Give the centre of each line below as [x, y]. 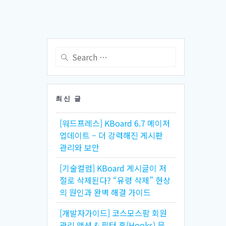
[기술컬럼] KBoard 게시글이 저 [113, 168]
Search [68, 52]
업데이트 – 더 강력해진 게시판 [111, 135]
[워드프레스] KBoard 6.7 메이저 [115, 123]
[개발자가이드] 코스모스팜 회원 [114, 213]
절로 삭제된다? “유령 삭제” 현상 [115, 180]
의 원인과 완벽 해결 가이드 [105, 192]
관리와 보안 [80, 147]
